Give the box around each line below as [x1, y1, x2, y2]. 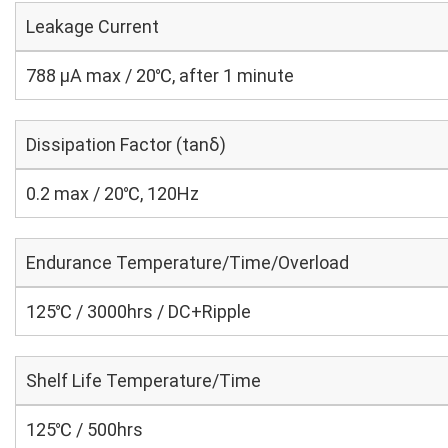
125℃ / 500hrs [26, 419, 143, 440]
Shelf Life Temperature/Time [26, 370, 261, 391]
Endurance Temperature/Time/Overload [26, 252, 349, 273]
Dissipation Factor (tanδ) [26, 134, 226, 155]
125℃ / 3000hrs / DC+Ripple [26, 301, 251, 322]
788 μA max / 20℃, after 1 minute [26, 65, 294, 86]
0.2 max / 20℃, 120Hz [26, 183, 199, 204]
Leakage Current [26, 16, 159, 37]
